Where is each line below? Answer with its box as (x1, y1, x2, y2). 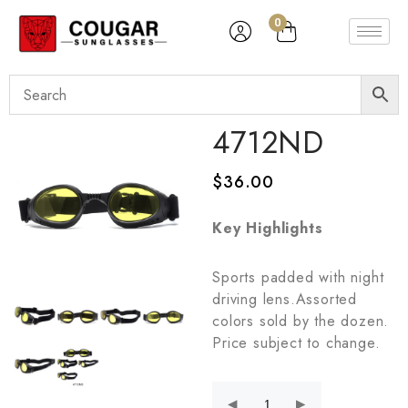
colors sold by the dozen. (212, 311, 390, 331)
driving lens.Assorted (212, 289, 357, 310)
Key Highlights (212, 218, 323, 239)
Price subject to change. (212, 332, 381, 353)
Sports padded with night (212, 267, 384, 288)
